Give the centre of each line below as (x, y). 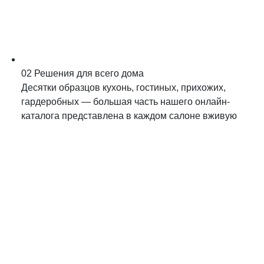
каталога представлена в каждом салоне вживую (129, 116)
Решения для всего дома (89, 73)
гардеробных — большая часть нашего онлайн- (126, 102)
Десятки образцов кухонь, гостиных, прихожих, (123, 88)
